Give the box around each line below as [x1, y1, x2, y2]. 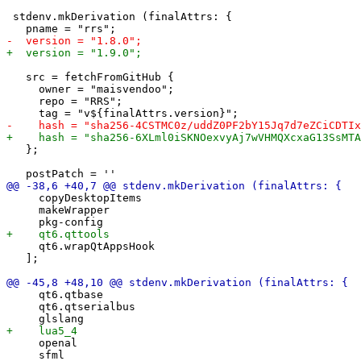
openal [6, 336, 77, 349]
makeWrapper [6, 203, 110, 216]
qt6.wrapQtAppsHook [6, 239, 155, 252]
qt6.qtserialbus [6, 300, 135, 313]
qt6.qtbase [6, 288, 103, 301]
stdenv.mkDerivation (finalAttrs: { [6, 10, 232, 23]
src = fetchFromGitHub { [6, 70, 174, 83]
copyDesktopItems [6, 191, 142, 204]
